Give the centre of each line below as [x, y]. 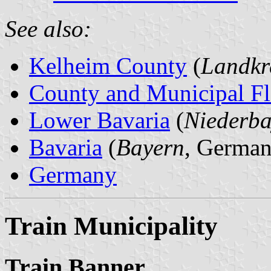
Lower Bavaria [100, 120]
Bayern [150, 147]
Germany [73, 174]
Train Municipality [111, 226]
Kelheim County [108, 65]
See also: [48, 28]
